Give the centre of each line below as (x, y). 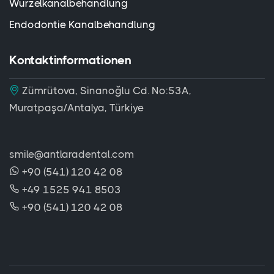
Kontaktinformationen (70, 60)
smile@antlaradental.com (72, 154)
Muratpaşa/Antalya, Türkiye (76, 108)
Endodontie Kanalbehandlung (82, 24)
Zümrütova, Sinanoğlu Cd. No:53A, (106, 91)
